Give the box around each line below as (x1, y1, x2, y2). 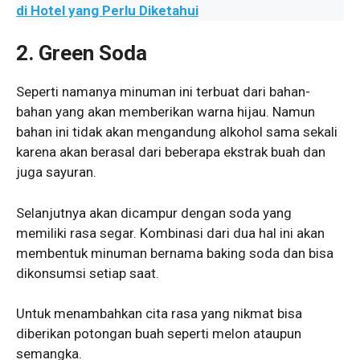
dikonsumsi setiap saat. (16, 264, 159, 281)
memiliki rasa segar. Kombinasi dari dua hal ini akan (16, 224, 325, 241)
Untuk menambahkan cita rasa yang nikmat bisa (16, 305, 302, 322)
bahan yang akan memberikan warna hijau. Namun (16, 104, 315, 121)
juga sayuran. (16, 164, 96, 181)
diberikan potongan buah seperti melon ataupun (16, 325, 301, 342)
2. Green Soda (16, 41, 147, 66)
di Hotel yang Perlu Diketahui (16, 2, 198, 18)
